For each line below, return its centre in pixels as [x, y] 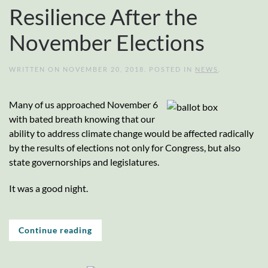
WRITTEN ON [36, 69]
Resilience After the [103, 16]
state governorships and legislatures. [84, 162]
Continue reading [55, 230]
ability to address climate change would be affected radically [131, 133]
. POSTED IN [170, 69]
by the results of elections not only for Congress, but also [125, 147]
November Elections [107, 42]
